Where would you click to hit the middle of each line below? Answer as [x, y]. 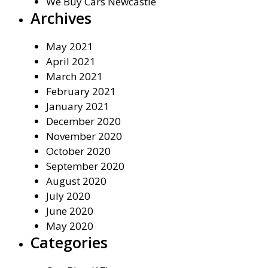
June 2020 [69, 211]
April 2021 [71, 62]
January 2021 [77, 106]
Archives [61, 18]
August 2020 [76, 181]
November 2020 [84, 136]
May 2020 [69, 226]
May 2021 [69, 47]
